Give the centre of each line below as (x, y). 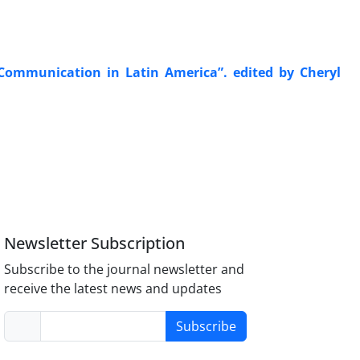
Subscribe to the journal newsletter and (125, 269)
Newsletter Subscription (95, 243)
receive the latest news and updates (113, 288)
